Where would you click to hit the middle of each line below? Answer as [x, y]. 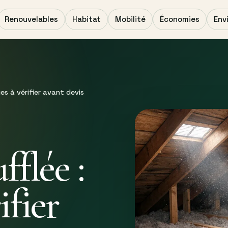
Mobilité [130, 19]
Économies [180, 19]
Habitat [87, 19]
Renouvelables [31, 19]
